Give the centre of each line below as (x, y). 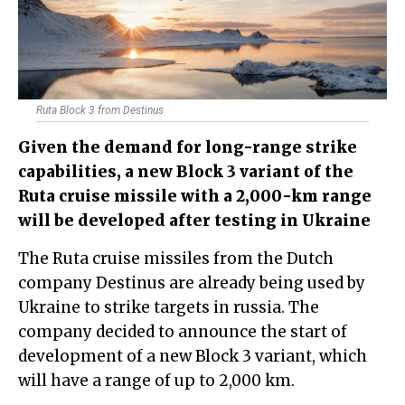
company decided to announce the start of (183, 332)
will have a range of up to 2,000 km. (156, 381)
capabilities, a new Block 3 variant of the (186, 172)
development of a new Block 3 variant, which (193, 357)
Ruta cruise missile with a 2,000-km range (195, 197)
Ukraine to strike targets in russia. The (169, 308)
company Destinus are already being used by (192, 283)
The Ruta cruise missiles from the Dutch (24, 259)
